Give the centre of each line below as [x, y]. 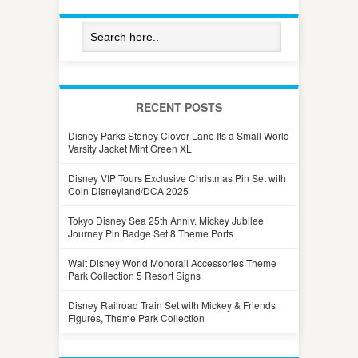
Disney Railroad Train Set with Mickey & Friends [172, 304]
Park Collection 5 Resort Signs [134, 275]
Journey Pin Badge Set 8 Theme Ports [151, 233]
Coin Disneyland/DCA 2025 [128, 190]
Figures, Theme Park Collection [136, 317]
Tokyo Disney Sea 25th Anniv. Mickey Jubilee [166, 220]
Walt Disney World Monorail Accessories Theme [172, 262]
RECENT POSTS [179, 107]
